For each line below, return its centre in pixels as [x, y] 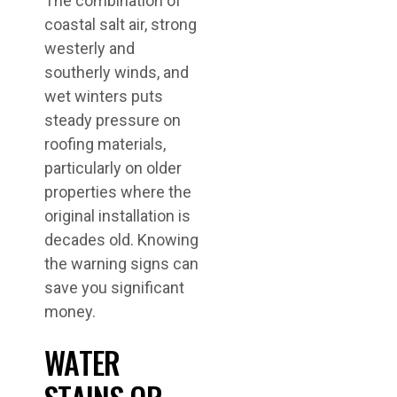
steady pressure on [113, 120]
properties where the [118, 192]
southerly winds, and [117, 72]
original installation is [117, 216]
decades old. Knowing [121, 240]
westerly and [90, 48]
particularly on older [113, 168]
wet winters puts [104, 96]
